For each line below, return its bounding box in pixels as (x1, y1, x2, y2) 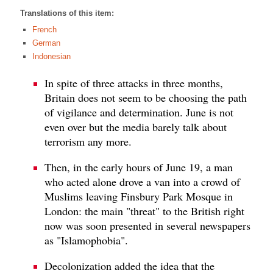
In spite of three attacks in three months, (44, 75, 223, 90)
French (32, 25, 57, 35)
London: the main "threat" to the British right (44, 203, 244, 218)
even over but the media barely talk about (44, 119, 227, 134)
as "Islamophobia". (44, 232, 128, 247)
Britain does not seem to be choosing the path (44, 90, 247, 105)
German (32, 38, 60, 48)
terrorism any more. (44, 133, 132, 149)
